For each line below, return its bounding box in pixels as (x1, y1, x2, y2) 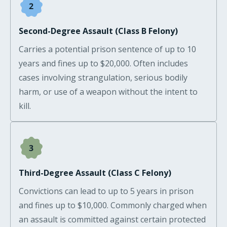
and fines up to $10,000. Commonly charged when (19, 199, 207, 211)
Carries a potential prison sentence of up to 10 (19, 43, 196, 55)
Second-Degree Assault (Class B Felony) (19, 25, 178, 36)
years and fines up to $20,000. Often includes (19, 57, 188, 69)
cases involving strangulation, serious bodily (19, 71, 187, 83)
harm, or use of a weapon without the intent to (19, 86, 198, 97)
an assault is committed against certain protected (19, 213, 206, 225)
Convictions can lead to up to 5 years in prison (19, 185, 194, 197)
